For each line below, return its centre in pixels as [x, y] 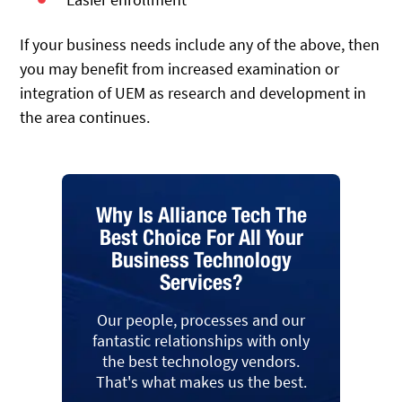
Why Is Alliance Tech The [201, 215]
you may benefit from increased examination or [180, 69]
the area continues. [85, 118]
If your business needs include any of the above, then [200, 45]
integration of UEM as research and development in [193, 93]
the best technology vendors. [201, 362]
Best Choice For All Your [201, 237]
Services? [201, 282]
